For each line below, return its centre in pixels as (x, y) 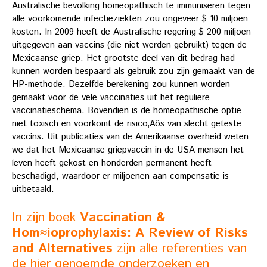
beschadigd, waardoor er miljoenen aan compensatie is (120, 176)
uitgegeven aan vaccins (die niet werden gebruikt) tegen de (129, 45)
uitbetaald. (33, 190)
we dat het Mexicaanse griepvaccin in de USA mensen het (128, 150)
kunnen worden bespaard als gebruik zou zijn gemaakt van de (133, 72)
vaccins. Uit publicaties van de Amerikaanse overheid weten (130, 137)
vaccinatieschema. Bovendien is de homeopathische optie (127, 111)
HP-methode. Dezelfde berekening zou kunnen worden (121, 85)
